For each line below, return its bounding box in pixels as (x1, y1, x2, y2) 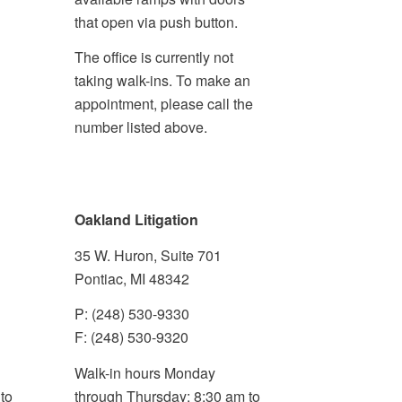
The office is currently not (74, 47, 234, 68)
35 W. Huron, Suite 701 (74, 244, 223, 266)
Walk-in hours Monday (74, 363, 216, 384)
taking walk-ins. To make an (74, 70, 251, 92)
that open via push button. (74, 11, 242, 32)
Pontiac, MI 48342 (74, 267, 190, 289)
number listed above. (74, 117, 208, 138)
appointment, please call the (74, 93, 254, 115)
